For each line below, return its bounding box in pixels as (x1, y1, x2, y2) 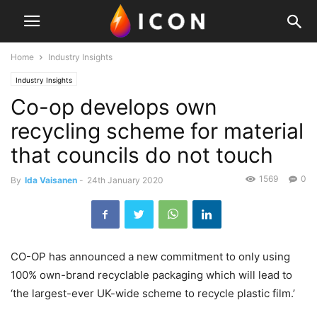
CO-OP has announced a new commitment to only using (11, 250, 290, 263)
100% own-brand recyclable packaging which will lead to (11, 268, 292, 282)
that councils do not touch (11, 142, 273, 168)
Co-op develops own (11, 94, 217, 120)
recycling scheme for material (11, 118, 304, 144)
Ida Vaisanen (25, 175, 77, 185)
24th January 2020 (87, 175, 163, 185)
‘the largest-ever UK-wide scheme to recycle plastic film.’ (11, 287, 295, 300)
